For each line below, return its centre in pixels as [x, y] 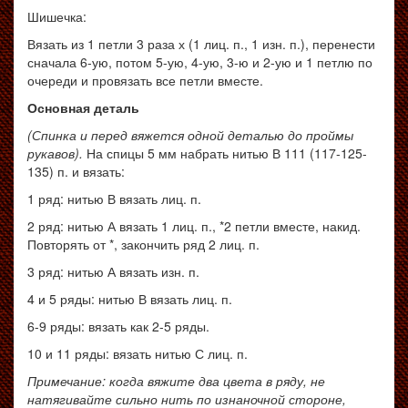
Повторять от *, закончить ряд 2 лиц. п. [143, 244]
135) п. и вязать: [76, 171]
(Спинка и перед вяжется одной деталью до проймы [190, 135]
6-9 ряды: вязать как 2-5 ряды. [118, 326]
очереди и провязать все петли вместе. [145, 80]
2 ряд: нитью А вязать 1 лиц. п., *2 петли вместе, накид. [194, 226]
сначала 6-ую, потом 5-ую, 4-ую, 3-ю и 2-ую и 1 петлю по [200, 62]
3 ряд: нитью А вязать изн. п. [113, 271]
